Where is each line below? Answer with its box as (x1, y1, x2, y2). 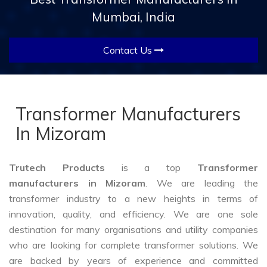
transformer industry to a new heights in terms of (9, 193, 258, 205)
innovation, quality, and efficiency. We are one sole (9, 208, 258, 221)
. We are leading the (145, 177, 258, 190)
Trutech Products (9, 162, 122, 174)
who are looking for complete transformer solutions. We (9, 239, 258, 252)
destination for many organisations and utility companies (9, 223, 258, 236)
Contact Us (103, 44, 154, 57)
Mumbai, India (92, 9, 175, 25)
